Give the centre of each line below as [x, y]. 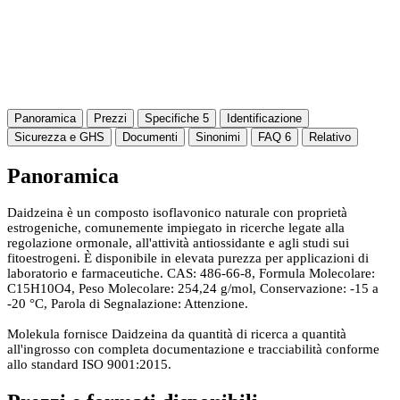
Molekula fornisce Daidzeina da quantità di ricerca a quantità [177, 334]
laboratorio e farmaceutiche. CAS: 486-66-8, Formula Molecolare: [191, 274]
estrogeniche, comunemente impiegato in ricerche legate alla [176, 228]
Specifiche [174, 118]
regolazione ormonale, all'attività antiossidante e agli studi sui [178, 243]
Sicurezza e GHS [59, 137]
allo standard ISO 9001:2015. [89, 365]
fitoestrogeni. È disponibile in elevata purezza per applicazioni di [188, 258]
